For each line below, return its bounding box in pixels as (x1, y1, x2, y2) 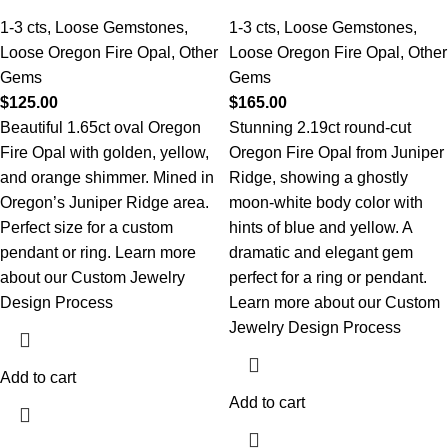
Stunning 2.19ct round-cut (229, 119, 411, 136)
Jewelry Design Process (229, 319, 401, 336)
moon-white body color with (229, 194, 423, 211)
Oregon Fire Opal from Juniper (229, 144, 444, 161)
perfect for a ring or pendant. (229, 269, 427, 286)
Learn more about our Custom (229, 294, 440, 311)
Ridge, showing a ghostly (229, 169, 408, 186)
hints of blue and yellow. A (229, 219, 412, 236)
